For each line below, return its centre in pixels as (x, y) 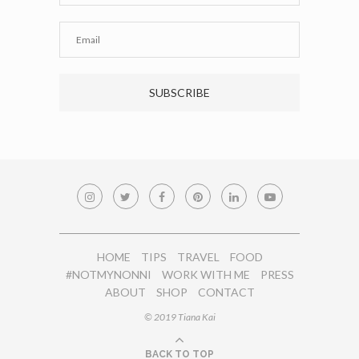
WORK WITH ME (206, 274)
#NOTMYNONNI (108, 274)
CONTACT (226, 292)
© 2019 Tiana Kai (179, 317)
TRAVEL (198, 256)
